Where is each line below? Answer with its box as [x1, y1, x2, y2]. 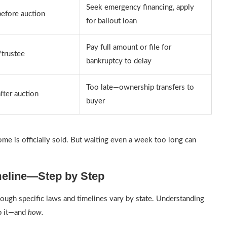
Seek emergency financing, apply [86, 4, 194, 11]
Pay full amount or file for [86, 44, 171, 51]
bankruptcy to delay [86, 57, 152, 65]
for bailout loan [86, 17, 137, 25]
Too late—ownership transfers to [86, 84, 194, 91]
